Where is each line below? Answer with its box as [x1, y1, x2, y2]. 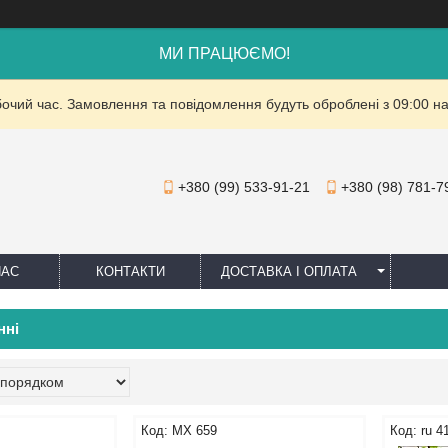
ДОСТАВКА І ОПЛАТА [221, 264, 357, 279]
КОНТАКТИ [95, 264, 165, 279]
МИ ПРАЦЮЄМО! [158, 45, 290, 62]
